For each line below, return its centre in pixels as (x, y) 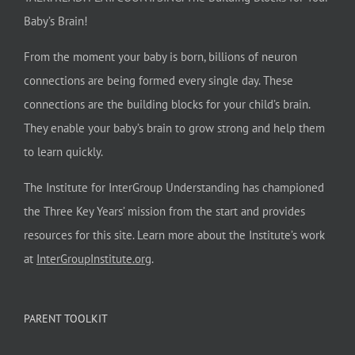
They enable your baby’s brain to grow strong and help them (174, 128)
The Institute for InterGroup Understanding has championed (174, 187)
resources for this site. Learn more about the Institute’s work (174, 235)
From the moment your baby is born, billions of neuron (160, 56)
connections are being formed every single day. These (158, 80)
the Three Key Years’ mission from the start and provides (164, 211)
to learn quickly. (63, 151)
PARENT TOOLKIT (66, 318)
